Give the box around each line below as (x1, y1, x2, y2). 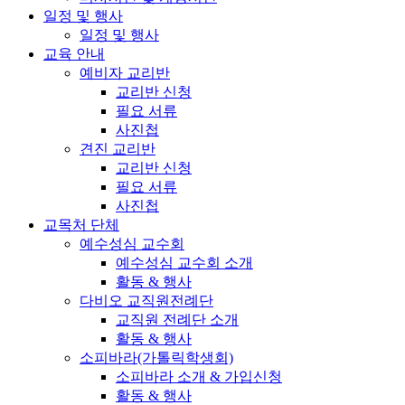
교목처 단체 (43, 216, 119, 232)
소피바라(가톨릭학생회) (80, 349, 233, 365)
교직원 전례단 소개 (116, 311, 239, 327)
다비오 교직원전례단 (80, 292, 213, 308)
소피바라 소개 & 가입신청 (116, 368, 282, 384)
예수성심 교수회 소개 (116, 254, 253, 270)
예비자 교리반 (80, 64, 170, 80)
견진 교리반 (80, 140, 155, 156)
